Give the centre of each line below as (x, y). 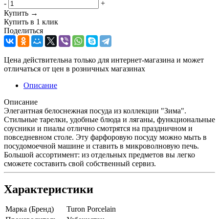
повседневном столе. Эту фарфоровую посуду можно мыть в (105, 137)
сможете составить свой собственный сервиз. (80, 163)
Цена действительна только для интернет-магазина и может (104, 60)
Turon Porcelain (91, 209)
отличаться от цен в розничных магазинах (75, 68)
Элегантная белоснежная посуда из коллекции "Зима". (95, 110)
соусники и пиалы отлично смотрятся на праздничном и (98, 128)
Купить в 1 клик (31, 22)
